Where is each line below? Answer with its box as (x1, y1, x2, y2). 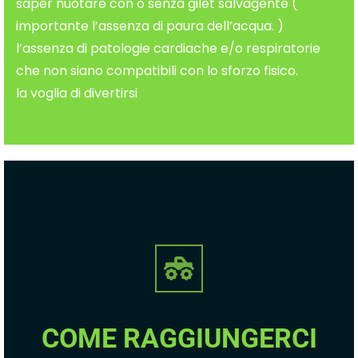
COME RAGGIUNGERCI (41, 322, 317, 354)
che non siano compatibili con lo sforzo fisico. (16, 62, 298, 80)
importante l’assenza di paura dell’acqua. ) (16, 17, 284, 35)
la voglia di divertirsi (16, 84, 137, 102)
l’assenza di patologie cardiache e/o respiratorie (16, 39, 320, 58)
